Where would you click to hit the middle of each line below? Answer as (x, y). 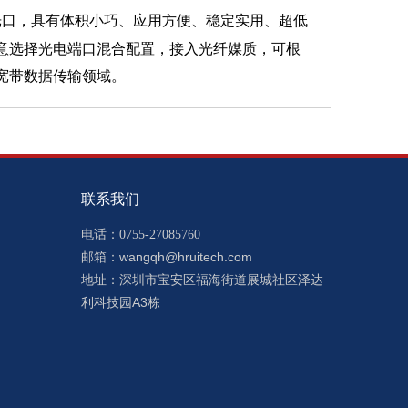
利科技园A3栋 (120, 302)
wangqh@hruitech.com (185, 257)
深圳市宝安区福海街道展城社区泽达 (221, 280)
